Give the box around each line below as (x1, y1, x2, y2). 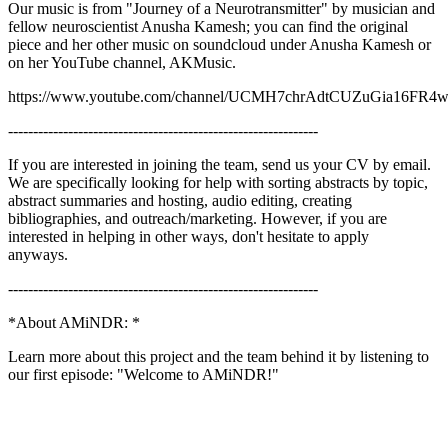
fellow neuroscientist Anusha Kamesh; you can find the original (8, 17, 408, 35)
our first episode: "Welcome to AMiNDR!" (8, 365, 283, 383)
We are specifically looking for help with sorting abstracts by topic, (8, 173, 428, 191)
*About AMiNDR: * (8, 313, 148, 331)
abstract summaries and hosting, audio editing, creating (8, 191, 352, 209)
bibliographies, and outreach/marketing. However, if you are (8, 209, 387, 227)
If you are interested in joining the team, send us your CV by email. (8, 155, 431, 173)
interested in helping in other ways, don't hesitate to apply (8, 227, 369, 245)
